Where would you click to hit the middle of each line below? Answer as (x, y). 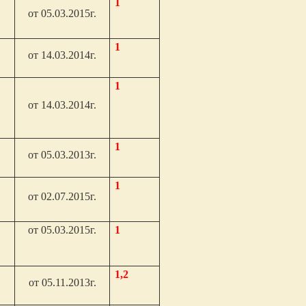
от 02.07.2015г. (62, 196)
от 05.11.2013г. (62, 282)
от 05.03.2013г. (62, 155)
